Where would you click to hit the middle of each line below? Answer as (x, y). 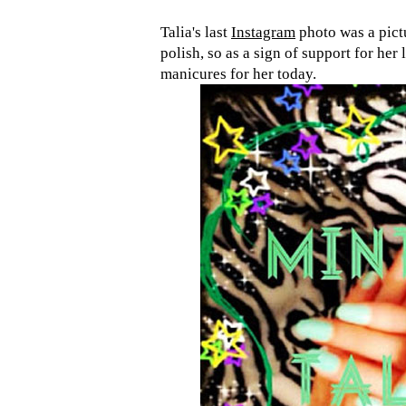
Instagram (263, 33)
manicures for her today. (238, 74)
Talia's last (196, 33)
